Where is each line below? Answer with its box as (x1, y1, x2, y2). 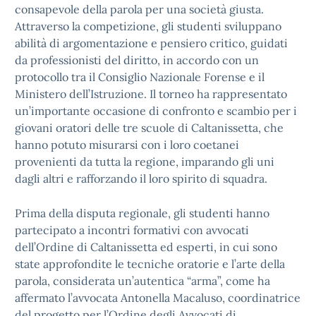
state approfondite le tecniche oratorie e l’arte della (15, 257, 285, 271)
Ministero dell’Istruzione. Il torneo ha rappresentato (15, 87, 287, 101)
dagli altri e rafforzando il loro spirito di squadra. (15, 171, 267, 186)
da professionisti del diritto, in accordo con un (15, 53, 259, 67)
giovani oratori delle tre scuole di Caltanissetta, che (15, 121, 284, 135)
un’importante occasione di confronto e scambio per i (15, 104, 297, 118)
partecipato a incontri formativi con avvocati (15, 223, 249, 237)
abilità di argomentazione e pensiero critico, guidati (15, 36, 288, 50)
